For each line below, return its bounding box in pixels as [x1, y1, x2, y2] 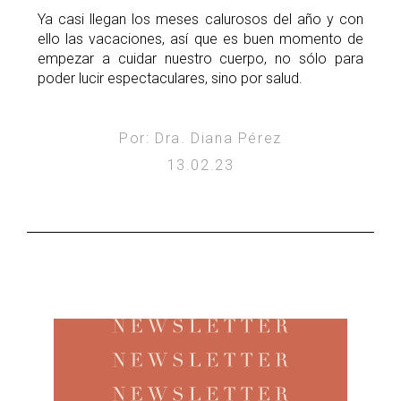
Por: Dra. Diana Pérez [119, 130, 282, 148]
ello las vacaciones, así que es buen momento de [38, 30, 363, 48]
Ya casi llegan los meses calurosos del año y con [38, 11, 363, 29]
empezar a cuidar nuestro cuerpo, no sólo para [38, 50, 363, 68]
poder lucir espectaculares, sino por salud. [38, 70, 303, 88]
